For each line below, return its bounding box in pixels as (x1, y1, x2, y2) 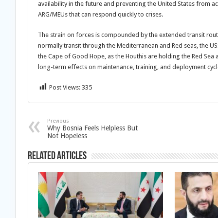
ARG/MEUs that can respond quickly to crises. (38, 10, 163, 18)
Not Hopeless (47, 131, 87, 140)
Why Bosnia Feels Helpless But (47, 124, 138, 132)
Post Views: (49, 83, 80, 91)
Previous (47, 117, 69, 124)
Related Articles (28, 150, 87, 162)
